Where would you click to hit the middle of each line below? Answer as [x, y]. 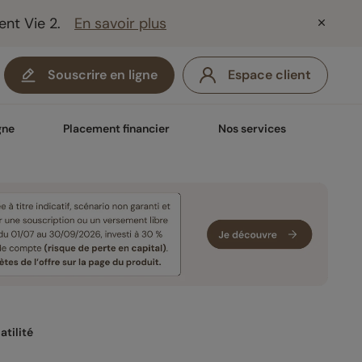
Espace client [269, 75]
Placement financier [116, 128]
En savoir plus [120, 23]
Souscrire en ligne [103, 75]
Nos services [252, 128]
